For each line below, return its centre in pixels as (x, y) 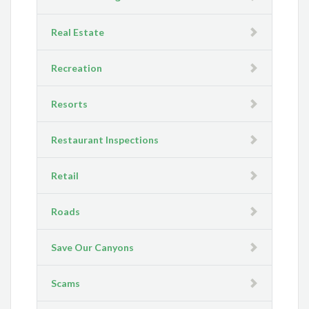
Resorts (70, 104)
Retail (65, 176)
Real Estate (78, 32)
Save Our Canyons (93, 248)
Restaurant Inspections (105, 140)
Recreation (77, 68)
